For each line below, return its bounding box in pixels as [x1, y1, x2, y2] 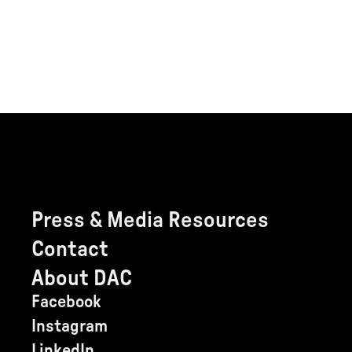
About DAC [31, 266, 132, 289]
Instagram [31, 317, 108, 335]
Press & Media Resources [31, 208, 269, 231]
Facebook [31, 292, 101, 310]
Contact [31, 237, 108, 260]
